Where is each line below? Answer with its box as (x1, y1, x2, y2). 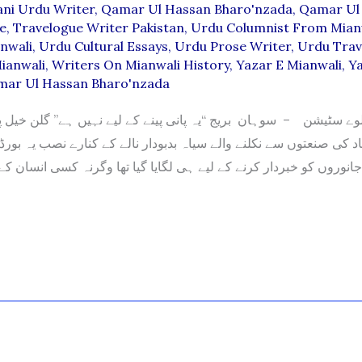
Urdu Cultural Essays (38, 37, 168, 54)
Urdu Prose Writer (174, 37, 291, 54)
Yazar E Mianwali (235, 56, 342, 73)
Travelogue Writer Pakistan (12, 19, 184, 36)
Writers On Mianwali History (51, 56, 229, 73)
